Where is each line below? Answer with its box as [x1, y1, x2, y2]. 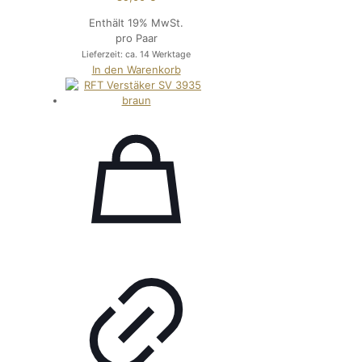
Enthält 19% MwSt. [89, 16, 184, 30]
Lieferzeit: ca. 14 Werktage [82, 49, 192, 61]
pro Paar [115, 32, 158, 45]
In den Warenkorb [91, 63, 181, 77]
